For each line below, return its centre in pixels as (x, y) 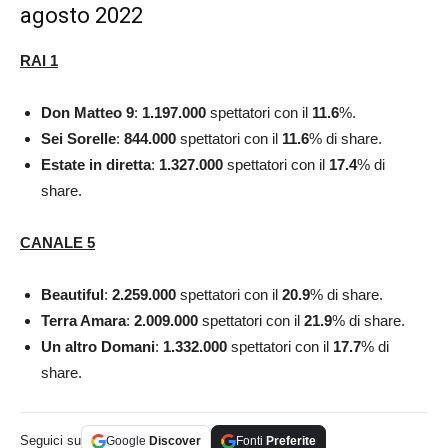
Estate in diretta (96, 165)
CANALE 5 (57, 243)
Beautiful (72, 295)
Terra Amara (83, 321)
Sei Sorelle (78, 139)
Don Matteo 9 (87, 113)
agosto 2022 (81, 16)
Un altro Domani (98, 347)
